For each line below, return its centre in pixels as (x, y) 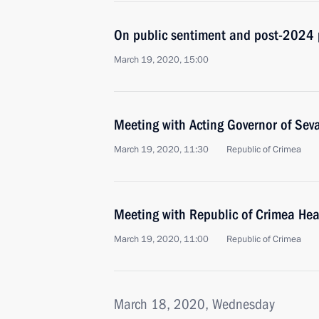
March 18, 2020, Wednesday (194, 304)
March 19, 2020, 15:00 (161, 60)
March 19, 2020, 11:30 (161, 150)
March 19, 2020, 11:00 (161, 239)
